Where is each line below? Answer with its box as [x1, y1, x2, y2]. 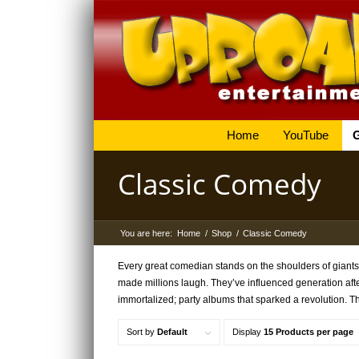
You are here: [120, 228, 172, 238]
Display [232, 327, 264, 337]
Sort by [127, 327, 157, 337]
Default [157, 327, 188, 337]
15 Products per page [264, 327, 353, 337]
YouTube [282, 128, 329, 142]
